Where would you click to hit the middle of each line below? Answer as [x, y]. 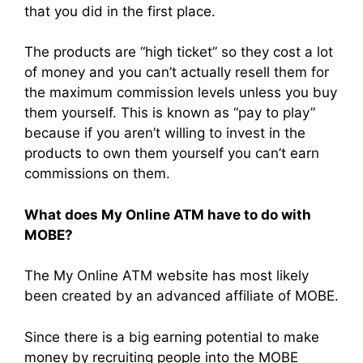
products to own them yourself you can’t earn [172, 154]
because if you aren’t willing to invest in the [165, 133]
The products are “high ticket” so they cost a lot [179, 52]
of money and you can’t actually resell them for [177, 73]
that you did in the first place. [120, 11]
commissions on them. [97, 174]
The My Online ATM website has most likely [167, 276]
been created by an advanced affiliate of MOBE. [181, 296]
